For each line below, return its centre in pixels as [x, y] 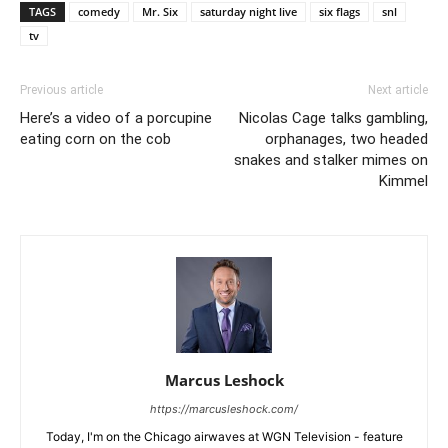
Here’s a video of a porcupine [116, 117]
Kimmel [403, 180]
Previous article [61, 89]
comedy [99, 11]
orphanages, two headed [346, 138]
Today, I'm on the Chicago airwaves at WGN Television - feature [224, 436]
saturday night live [248, 11]
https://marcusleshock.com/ [224, 408]
